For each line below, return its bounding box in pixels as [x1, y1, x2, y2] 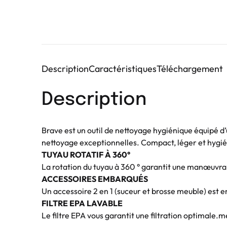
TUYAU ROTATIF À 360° [42, 149, 130, 160]
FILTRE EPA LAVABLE [42, 198, 123, 208]
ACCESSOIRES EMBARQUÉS [42, 173, 148, 184]
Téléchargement [157, 62, 223, 74]
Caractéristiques [89, 62, 157, 74]
